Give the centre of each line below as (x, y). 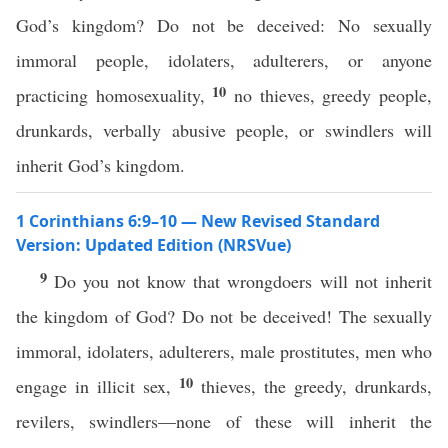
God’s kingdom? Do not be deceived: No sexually (224, 25)
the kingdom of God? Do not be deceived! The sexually (224, 316)
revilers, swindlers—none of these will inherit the (224, 421)
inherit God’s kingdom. (100, 165)
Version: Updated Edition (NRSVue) (153, 245)
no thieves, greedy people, (333, 95)
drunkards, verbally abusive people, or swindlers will (224, 130)
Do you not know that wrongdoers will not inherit (243, 281)
